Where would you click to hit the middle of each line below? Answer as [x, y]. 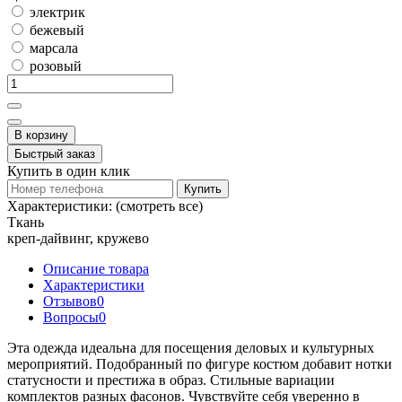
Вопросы [71, 317]
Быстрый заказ [55, 153]
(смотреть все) [159, 205]
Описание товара [96, 268]
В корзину [41, 135]
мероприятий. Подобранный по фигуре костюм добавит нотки [200, 363]
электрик [56, 12]
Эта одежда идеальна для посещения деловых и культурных [191, 347]
